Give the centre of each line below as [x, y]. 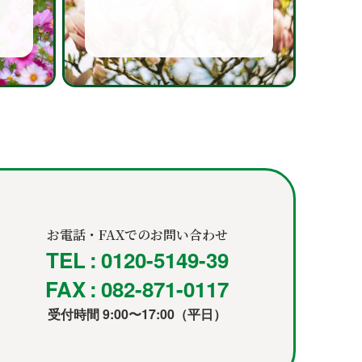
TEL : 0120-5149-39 [137, 259]
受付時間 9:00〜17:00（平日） [137, 314]
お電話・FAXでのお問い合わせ [137, 234]
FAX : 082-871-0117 [137, 288]
